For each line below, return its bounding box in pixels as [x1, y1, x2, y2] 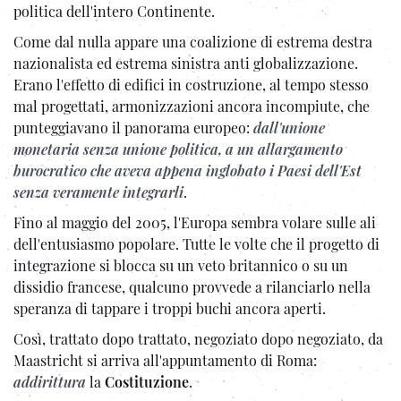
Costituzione [105, 371, 189, 391]
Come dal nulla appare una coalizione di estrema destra [13, 31, 372, 51]
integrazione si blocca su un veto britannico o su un [13, 255, 348, 275]
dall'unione [253, 117, 325, 137]
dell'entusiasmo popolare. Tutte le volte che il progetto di [13, 234, 380, 253]
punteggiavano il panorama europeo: [13, 117, 253, 137]
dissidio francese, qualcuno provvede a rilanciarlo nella [13, 277, 371, 296]
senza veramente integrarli [13, 182, 183, 201]
